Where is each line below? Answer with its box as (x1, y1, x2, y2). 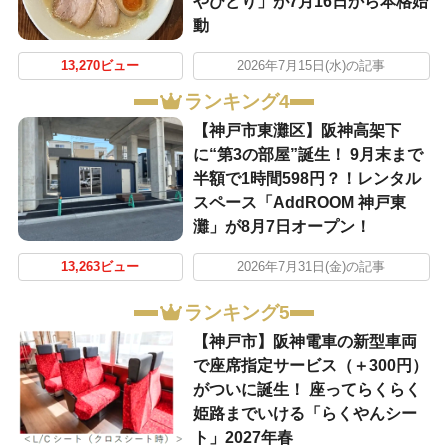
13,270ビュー (61, 58, 140, 73)
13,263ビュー (61, 259, 140, 274)
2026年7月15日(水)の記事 (237, 58, 386, 73)
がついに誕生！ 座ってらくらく (192, 381, 421, 399)
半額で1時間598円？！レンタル (192, 170, 421, 188)
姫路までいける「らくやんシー (192, 405, 417, 423)
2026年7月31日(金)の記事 (237, 259, 386, 274)
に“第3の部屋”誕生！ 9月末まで (192, 146, 423, 164)
